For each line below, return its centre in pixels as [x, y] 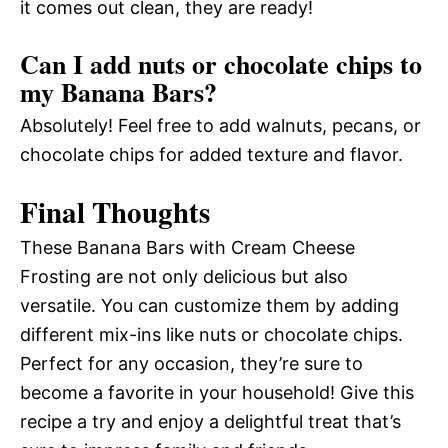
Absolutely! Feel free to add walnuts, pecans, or [220, 125]
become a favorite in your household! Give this [217, 392]
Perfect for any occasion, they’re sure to [191, 363]
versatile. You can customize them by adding [209, 305]
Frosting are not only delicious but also [184, 276]
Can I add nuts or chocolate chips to [221, 63]
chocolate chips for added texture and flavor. [211, 154]
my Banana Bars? [118, 91]
